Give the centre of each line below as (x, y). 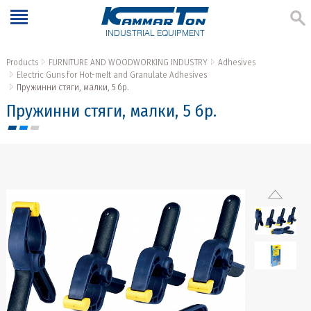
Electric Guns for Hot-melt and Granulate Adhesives (111, 75)
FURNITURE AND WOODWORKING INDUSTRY (128, 62)
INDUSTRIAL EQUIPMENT (155, 33)
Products (22, 62)
